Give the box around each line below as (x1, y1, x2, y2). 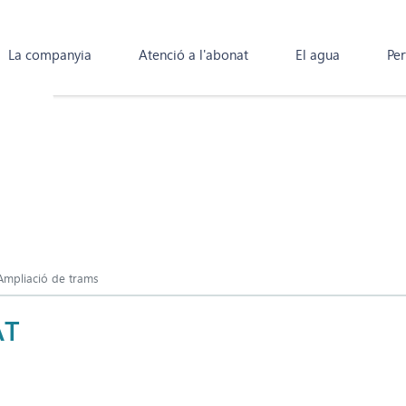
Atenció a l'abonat (139, 47, 248, 63)
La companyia (8, 47, 92, 63)
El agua (295, 47, 340, 63)
